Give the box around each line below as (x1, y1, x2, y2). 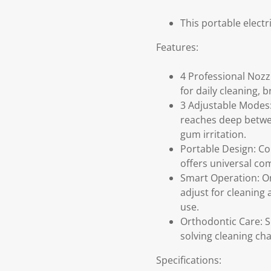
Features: (156, 41, 198, 54)
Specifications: (156, 253, 221, 267)
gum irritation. (180, 128, 246, 142)
